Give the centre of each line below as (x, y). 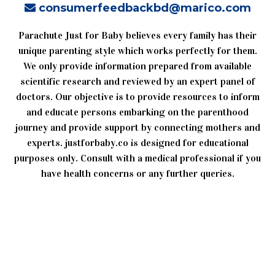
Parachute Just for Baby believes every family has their (137, 35)
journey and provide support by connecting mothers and (137, 127)
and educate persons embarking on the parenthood (137, 112)
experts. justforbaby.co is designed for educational (137, 142)
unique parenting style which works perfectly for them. (137, 50)
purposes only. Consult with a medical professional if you (137, 158)
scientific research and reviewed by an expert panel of (137, 81)
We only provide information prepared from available (137, 66)
